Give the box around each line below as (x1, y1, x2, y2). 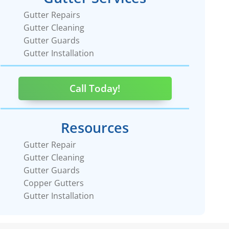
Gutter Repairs (24, 9, 81, 21)
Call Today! (70, 81, 121, 96)
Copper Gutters (24, 177, 84, 189)
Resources (61, 118, 129, 138)
